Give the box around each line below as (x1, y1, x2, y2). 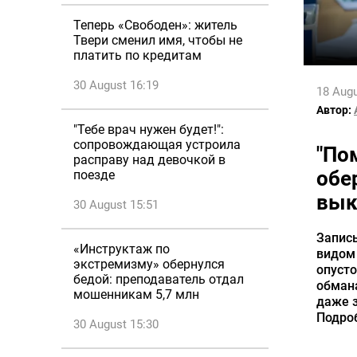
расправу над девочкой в (73, 152, 226, 167)
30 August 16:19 (73, 78, 159, 92)
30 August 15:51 (73, 198, 159, 212)
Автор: (316, 103, 351, 116)
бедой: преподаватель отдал (73, 272, 244, 287)
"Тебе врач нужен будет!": (73, 122, 224, 137)
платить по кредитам (73, 48, 202, 63)
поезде (73, 167, 115, 182)
